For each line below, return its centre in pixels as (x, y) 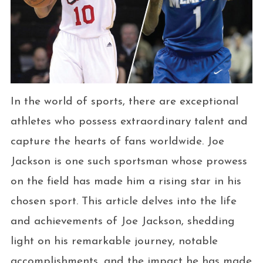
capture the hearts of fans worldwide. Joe (117, 141)
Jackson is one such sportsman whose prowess (129, 161)
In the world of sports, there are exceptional (124, 102)
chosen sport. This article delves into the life (123, 201)
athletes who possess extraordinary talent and (129, 122)
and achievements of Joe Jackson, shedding (122, 221)
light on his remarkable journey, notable (114, 241)
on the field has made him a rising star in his (126, 181)
